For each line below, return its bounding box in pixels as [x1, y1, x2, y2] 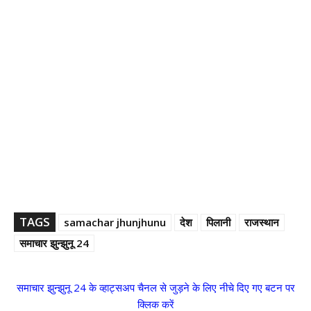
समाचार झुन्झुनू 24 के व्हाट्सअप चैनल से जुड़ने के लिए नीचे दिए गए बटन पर [16, 280, 295, 294]
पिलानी [206, 215, 230, 229]
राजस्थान [244, 215, 279, 229]
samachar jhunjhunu [64, 215, 166, 229]
